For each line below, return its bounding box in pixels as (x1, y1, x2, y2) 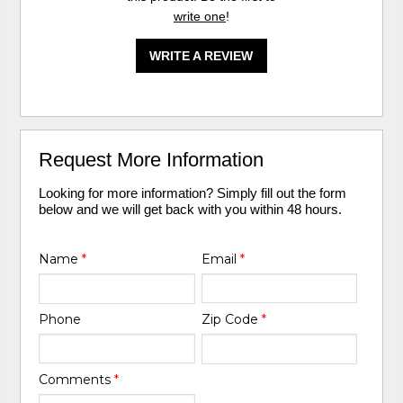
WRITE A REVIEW (148, 49, 254, 64)
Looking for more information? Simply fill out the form (39, 185, 347, 201)
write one (173, 9, 226, 24)
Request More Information (39, 148, 264, 172)
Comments (39, 371, 115, 388)
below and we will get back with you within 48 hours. (39, 201, 343, 218)
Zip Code (201, 310, 262, 327)
